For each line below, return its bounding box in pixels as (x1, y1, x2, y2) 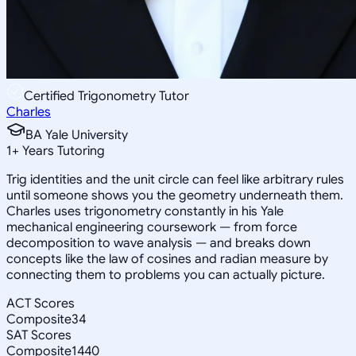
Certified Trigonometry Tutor (24, 87, 189, 104)
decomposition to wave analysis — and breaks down (6, 234, 311, 251)
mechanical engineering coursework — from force (6, 219, 297, 235)
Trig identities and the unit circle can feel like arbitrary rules (6, 171, 344, 188)
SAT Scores (6, 327, 72, 343)
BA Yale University (25, 126, 128, 143)
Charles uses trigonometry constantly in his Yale (6, 203, 284, 219)
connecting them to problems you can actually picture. (6, 266, 325, 283)
